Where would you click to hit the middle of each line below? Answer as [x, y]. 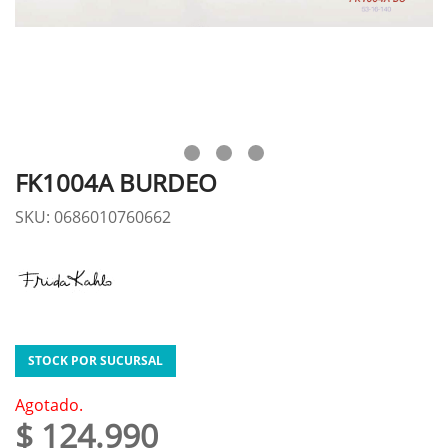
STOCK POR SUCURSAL [95, 360]
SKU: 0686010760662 [93, 217]
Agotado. [49, 405]
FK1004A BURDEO [116, 182]
